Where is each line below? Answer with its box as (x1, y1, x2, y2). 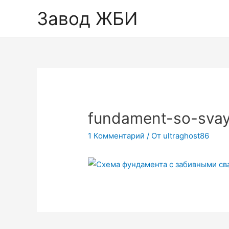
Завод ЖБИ (37, 8, 138, 29)
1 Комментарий (88, 131, 145, 141)
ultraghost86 (163, 131, 210, 141)
